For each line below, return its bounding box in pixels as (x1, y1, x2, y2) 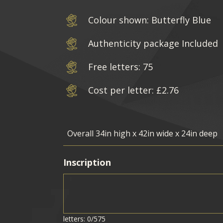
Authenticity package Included (88, 37, 219, 49)
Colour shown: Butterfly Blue (88, 14, 212, 26)
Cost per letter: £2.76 (88, 84, 179, 96)
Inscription (63, 156, 111, 168)
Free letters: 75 (88, 61, 153, 73)
